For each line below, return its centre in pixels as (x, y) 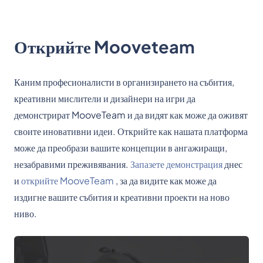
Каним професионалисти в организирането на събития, (124, 82)
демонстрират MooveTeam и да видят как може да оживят (131, 115)
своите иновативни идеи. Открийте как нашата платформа (131, 131)
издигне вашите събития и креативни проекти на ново (122, 197)
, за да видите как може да (165, 181)
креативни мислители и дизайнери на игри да (105, 99)
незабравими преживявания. (72, 164)
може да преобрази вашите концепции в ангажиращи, (121, 148)
